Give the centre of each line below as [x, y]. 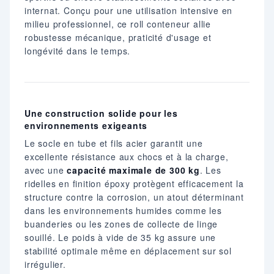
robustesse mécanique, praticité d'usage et [118, 37]
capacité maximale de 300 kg [133, 170]
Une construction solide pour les [101, 113]
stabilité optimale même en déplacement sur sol [128, 250]
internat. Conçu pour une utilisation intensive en [129, 10]
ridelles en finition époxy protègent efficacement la [134, 183]
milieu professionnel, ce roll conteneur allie [118, 24]
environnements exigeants [86, 125]
